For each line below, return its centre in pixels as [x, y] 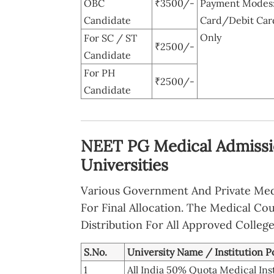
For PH [99, 72]
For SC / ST [110, 38]
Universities [124, 165]
